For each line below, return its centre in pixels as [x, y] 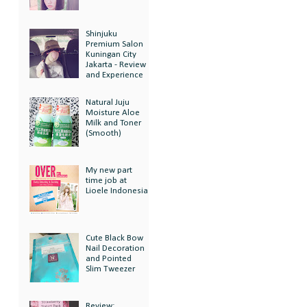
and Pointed [109, 259]
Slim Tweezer [111, 269]
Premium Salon [115, 45]
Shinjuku [102, 34]
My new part [109, 170]
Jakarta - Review [116, 65]
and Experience [115, 75]
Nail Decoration [115, 248]
